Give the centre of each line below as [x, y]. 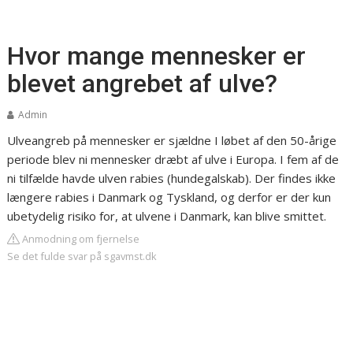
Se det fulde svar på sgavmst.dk [82, 256]
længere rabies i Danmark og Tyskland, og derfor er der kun [169, 197]
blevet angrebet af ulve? [143, 84]
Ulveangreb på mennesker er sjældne [110, 140]
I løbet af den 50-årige [274, 140]
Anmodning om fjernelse [80, 239]
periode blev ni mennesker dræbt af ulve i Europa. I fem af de [173, 159]
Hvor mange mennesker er [157, 56]
